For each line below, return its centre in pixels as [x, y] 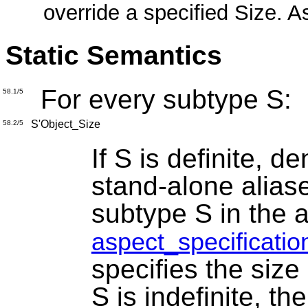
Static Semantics [114, 56]
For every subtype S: [162, 99]
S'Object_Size [63, 124]
